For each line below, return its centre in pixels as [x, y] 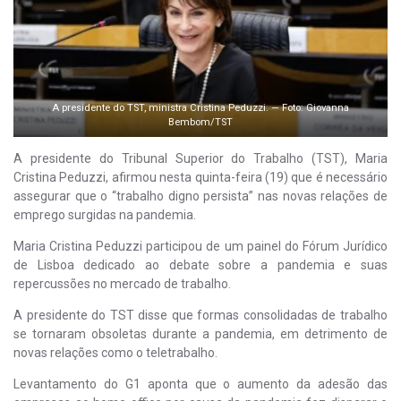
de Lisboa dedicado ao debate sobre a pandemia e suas [200, 264]
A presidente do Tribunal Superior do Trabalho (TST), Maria [200, 158]
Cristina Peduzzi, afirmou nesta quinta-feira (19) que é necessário [200, 177]
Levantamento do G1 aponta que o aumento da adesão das [200, 384]
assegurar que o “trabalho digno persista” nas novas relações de [200, 196]
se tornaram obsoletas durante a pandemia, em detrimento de [200, 333]
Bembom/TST [200, 122]
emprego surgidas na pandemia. [105, 214]
